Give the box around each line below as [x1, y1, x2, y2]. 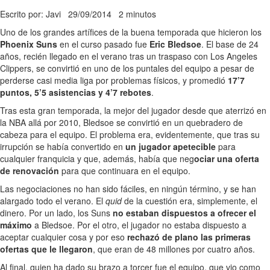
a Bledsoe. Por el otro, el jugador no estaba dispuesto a [32, 218, 246, 231]
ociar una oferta [194, 152, 259, 165]
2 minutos [119, 7, 156, 20]
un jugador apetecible [123, 140, 216, 152]
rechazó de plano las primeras [127, 230, 251, 243]
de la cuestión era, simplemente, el [124, 194, 257, 207]
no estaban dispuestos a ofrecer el [113, 206, 256, 219]
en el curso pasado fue [57, 37, 149, 50]
